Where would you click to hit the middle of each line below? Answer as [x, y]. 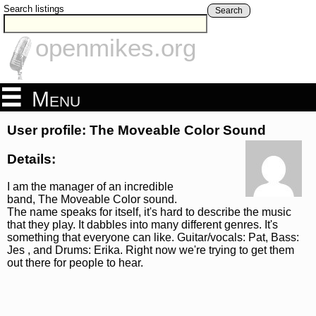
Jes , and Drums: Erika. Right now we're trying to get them [151, 250]
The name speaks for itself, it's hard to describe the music [149, 212]
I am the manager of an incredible [90, 186]
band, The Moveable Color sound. [92, 199]
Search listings [34, 9]
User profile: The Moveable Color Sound [136, 130]
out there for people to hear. [75, 262]
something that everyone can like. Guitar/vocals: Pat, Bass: [153, 237]
